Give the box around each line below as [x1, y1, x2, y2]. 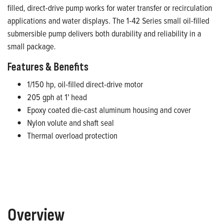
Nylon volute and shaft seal [27, 116, 114, 129]
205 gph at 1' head [27, 91, 87, 104]
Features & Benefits [7, 60, 88, 74]
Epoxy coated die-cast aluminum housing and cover [27, 104, 191, 116]
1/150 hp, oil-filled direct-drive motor [27, 78, 143, 91]
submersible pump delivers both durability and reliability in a [7, 27, 201, 40]
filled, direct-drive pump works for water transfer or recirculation [7, 1, 212, 14]
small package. [7, 40, 56, 53]
